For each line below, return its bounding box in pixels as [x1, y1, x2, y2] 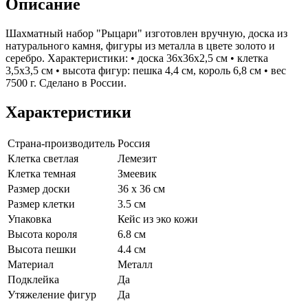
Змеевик [118, 167, 157, 179]
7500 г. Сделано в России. [5, 76, 126, 89]
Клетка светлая [8, 152, 78, 164]
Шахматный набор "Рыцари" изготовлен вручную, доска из [5, 27, 287, 39]
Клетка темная [8, 167, 76, 179]
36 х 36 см [118, 182, 165, 195]
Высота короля [8, 228, 77, 240]
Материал [8, 258, 54, 270]
